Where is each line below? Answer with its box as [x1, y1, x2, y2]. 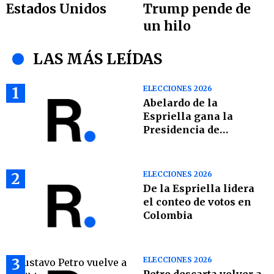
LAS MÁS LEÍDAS [33, 50, 162, 69]
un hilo [143, 18, 191, 35]
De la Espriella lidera [143, 182, 254, 195]
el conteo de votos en [143, 196, 251, 209]
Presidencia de [143, 124, 220, 136]
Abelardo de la [143, 97, 218, 109]
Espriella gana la [143, 110, 233, 123]
